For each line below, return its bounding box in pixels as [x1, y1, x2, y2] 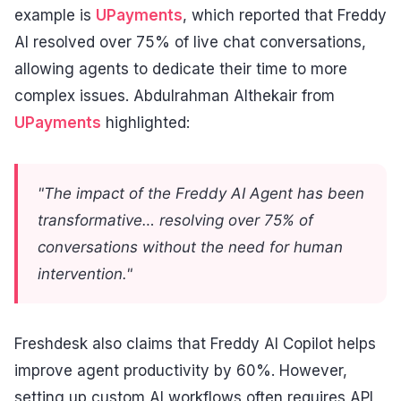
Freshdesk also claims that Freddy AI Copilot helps [14, 335, 376, 354]
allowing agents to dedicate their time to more [14, 59, 347, 78]
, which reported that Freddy [183, 5, 387, 24]
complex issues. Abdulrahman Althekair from [14, 86, 335, 105]
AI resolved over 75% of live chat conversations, [14, 32, 366, 51]
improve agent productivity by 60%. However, [14, 362, 347, 380]
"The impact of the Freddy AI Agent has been [38, 183, 364, 202]
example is [14, 5, 96, 24]
